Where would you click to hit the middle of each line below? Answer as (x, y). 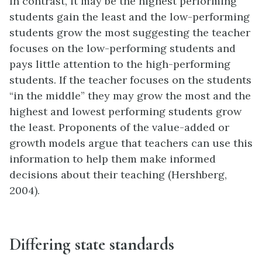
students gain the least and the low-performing (130, 17)
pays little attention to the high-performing (120, 64)
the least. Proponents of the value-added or (119, 127)
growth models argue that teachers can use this (131, 143)
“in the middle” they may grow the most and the (130, 96)
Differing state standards (92, 244)
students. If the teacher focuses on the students (130, 80)
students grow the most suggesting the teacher (130, 33)
